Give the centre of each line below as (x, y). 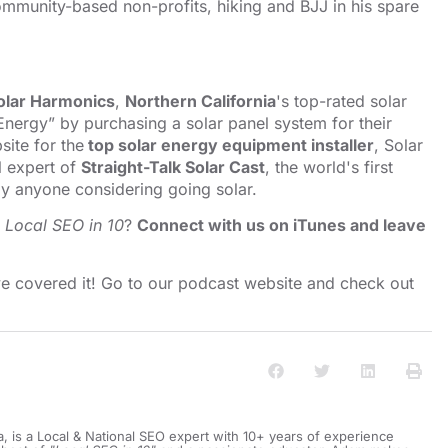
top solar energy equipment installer (229, 144)
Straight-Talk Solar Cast (173, 166)
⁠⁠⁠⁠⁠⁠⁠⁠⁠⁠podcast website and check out (296, 283)
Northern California (200, 100)
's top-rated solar (341, 100)
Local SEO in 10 (64, 224)
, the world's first (329, 166)
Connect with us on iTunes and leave (281, 224)
